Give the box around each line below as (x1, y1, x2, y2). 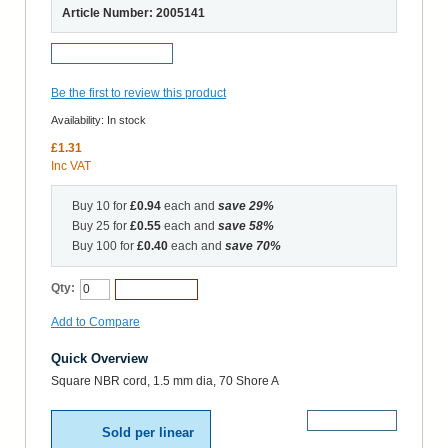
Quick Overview (51, 350, 148, 366)
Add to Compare (51, 314, 140, 329)
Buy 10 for (72, 198, 130, 213)
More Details (316, 412, 388, 427)
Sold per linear (102, 424, 194, 440)
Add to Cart (124, 281, 189, 296)
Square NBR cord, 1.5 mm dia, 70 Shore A (51, 373, 279, 388)
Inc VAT (51, 158, 91, 173)
